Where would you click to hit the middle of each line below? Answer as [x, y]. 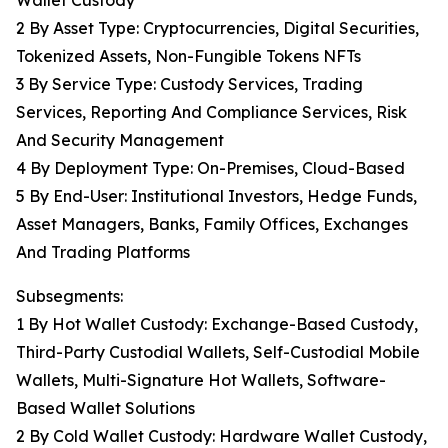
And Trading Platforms [103, 252]
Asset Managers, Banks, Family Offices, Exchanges [212, 224]
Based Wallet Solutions [105, 408]
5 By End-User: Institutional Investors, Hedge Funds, [216, 196]
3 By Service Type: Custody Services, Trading [189, 84]
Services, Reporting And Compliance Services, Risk [211, 112]
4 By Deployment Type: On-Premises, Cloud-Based [210, 168]
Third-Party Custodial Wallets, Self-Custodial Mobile [218, 352]
